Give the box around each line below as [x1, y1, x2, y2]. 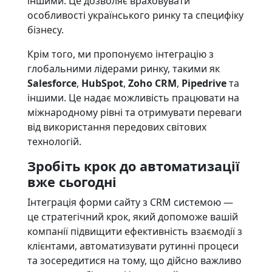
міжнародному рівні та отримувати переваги [27, 106, 242, 119]
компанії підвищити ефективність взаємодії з [27, 225, 242, 238]
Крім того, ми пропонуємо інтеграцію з [27, 47, 214, 61]
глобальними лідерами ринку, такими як [27, 62, 220, 75]
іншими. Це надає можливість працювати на [27, 91, 239, 104]
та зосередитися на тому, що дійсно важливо [27, 254, 242, 267]
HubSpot [81, 76, 123, 90]
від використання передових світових [27, 120, 206, 134]
